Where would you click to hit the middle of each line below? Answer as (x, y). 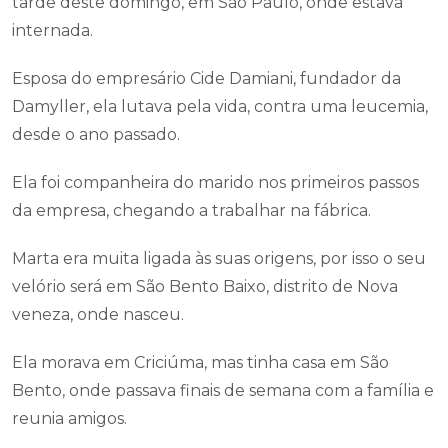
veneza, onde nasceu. (98, 314)
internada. (52, 30)
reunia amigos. (69, 418)
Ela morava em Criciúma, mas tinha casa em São (200, 362)
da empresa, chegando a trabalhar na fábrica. (195, 210)
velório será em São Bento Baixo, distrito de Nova (205, 286)
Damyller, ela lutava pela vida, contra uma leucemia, (220, 106)
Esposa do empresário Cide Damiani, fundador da (206, 78)
